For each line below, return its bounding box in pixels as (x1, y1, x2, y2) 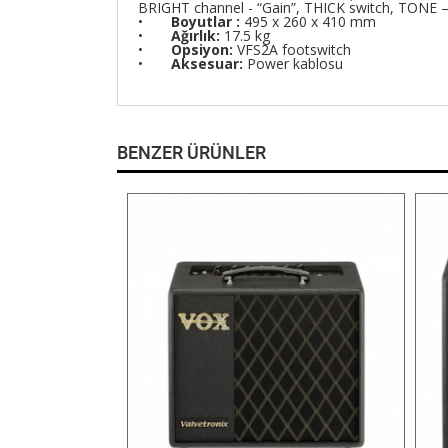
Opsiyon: (171, 40, 237, 59)
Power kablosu (247, 54, 343, 73)
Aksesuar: (171, 54, 247, 73)
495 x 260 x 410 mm (240, 12, 376, 31)
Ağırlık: (171, 26, 224, 45)
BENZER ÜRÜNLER (117, 142, 266, 163)
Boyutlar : (171, 12, 240, 31)
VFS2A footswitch (237, 40, 351, 59)
